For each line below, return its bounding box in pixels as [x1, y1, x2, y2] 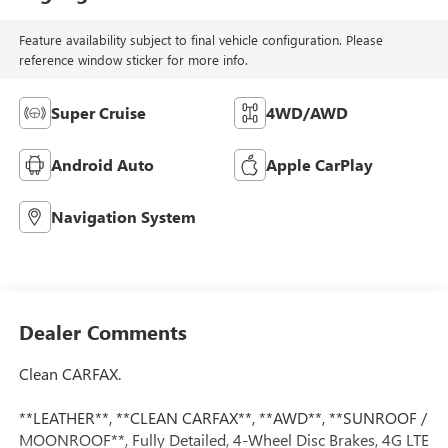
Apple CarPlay [266, 154, 373, 176]
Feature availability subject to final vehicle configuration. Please [18, 30, 383, 48]
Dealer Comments [18, 317, 187, 345]
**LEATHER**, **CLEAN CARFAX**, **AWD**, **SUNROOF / [18, 406, 427, 428]
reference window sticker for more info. [18, 50, 248, 68]
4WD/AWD [266, 102, 348, 124]
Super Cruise [50, 102, 146, 124]
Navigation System [50, 206, 196, 228]
